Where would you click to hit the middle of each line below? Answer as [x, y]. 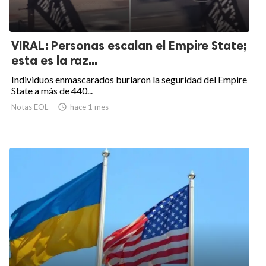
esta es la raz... [54, 61]
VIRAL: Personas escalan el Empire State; [129, 46]
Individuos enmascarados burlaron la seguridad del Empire [129, 80]
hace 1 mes [89, 107]
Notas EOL [30, 107]
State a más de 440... [52, 91]
